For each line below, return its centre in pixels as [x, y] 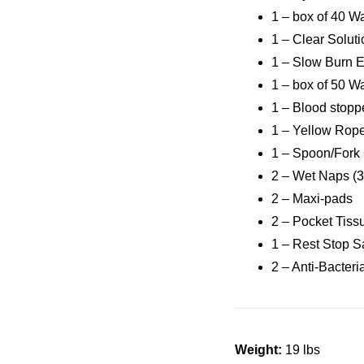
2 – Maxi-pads [312, 198]
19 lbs [301, 349]
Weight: [259, 349]
